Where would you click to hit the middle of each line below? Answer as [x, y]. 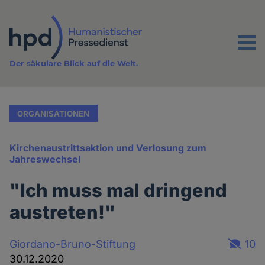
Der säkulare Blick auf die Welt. [74, 64]
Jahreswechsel [45, 159]
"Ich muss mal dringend [119, 190]
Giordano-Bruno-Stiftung [73, 244]
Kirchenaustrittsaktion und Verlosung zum [108, 148]
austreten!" [63, 212]
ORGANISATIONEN [54, 113]
